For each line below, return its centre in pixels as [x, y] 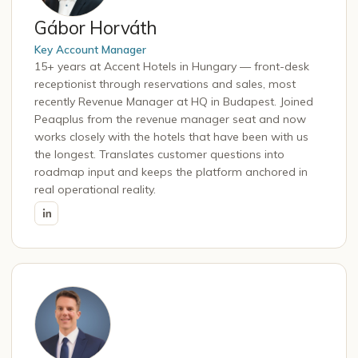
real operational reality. [95, 189]
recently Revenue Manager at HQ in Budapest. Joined [174, 101]
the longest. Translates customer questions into [159, 154]
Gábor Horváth [96, 27]
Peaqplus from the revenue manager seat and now [170, 119]
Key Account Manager [90, 49]
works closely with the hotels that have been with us [171, 136]
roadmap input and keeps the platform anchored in [171, 171]
